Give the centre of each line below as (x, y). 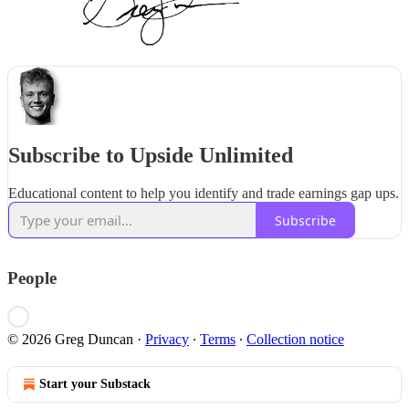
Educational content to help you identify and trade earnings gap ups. (204, 194)
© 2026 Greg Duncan (70, 340)
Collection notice (295, 340)
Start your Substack (95, 384)
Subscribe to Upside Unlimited (151, 155)
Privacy (167, 340)
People (32, 278)
